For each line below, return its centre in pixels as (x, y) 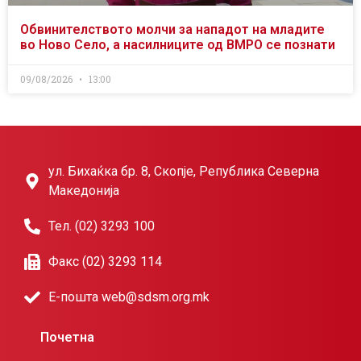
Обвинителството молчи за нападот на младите (172, 30)
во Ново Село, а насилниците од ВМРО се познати (178, 45)
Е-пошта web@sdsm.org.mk (129, 297)
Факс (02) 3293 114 (105, 262)
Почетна (67, 338)
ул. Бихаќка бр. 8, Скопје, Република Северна (184, 172)
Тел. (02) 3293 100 (102, 226)
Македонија (84, 191)
